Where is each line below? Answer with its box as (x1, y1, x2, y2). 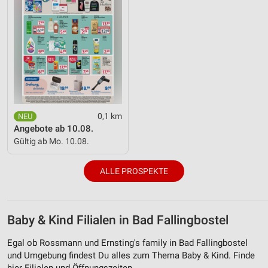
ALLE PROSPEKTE (100, 166, 168, 176)
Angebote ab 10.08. (14, 123, 93, 134)
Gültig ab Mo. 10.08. (14, 136, 89, 146)
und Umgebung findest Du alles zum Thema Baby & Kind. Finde (7, 249, 255, 261)
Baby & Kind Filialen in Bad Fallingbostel (7, 213, 229, 228)
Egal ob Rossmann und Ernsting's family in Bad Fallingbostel (7, 237, 248, 248)
